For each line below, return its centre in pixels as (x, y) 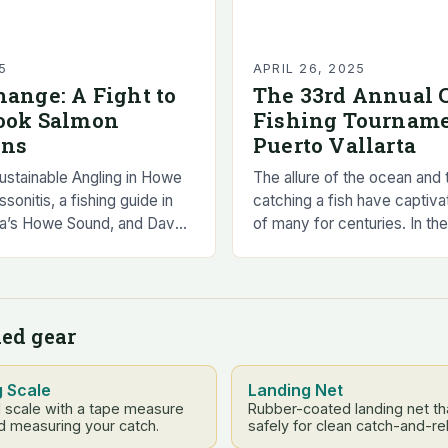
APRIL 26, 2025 (309, 68)
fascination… (296, 269)
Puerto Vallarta (335, 144)
